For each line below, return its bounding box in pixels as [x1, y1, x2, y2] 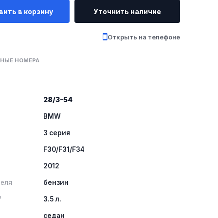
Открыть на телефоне [107, 33, 180, 41]
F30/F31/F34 [43, 145, 85, 153]
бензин [43, 179, 69, 186]
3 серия [43, 129, 71, 137]
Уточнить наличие [93, 7, 161, 16]
